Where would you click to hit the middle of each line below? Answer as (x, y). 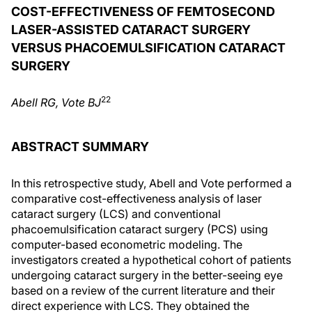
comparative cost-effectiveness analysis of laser (136, 198)
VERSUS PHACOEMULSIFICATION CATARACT (148, 48)
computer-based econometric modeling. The (127, 244)
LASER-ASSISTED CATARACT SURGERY (131, 30)
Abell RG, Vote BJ (56, 102)
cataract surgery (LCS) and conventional (116, 214)
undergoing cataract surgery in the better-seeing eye (147, 275)
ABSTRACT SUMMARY (80, 147)
